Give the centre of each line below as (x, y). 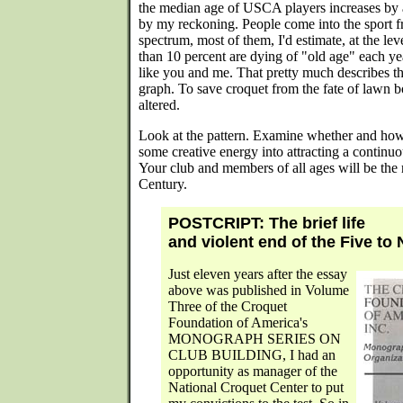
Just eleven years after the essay (258, 274)
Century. (163, 184)
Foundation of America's (238, 322)
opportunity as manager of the (253, 371)
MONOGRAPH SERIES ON (255, 339)
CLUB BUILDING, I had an (252, 355)
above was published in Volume (259, 290)
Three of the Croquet (228, 306)
